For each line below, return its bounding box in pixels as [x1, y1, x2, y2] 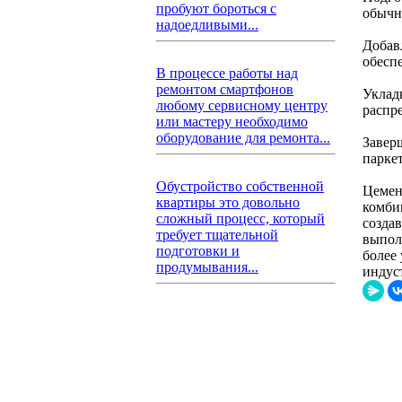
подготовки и [156, 243, 240, 258]
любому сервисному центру [156, 98, 328, 113]
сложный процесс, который [156, 211, 325, 226]
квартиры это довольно [156, 195, 300, 210]
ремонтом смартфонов [156, 82, 293, 97]
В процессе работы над [156, 66, 298, 81]
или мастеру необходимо [156, 114, 308, 129]
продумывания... [156, 259, 258, 275]
